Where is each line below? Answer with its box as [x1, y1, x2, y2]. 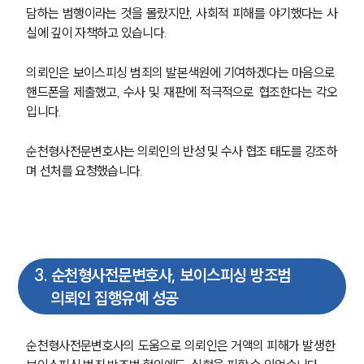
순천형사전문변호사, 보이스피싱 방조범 [50, 264, 291, 285]
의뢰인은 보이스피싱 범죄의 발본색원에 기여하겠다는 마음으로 [26, 63, 338, 80]
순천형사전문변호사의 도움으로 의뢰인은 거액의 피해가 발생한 [26, 337, 338, 354]
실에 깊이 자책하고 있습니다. [26, 24, 170, 41]
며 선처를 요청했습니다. [26, 162, 145, 179]
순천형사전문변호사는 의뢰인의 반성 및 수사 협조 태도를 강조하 [26, 142, 337, 159]
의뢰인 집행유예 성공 [50, 287, 179, 308]
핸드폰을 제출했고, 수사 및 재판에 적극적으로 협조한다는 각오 [26, 83, 338, 100]
